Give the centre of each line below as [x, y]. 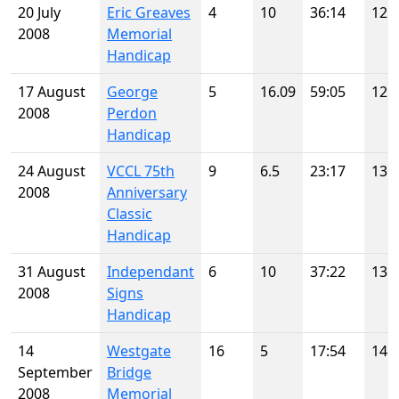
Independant [151, 272]
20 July [39, 12]
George [132, 92]
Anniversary [147, 192]
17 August [52, 92]
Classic [130, 214]
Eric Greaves [149, 12]
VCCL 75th [141, 171]
